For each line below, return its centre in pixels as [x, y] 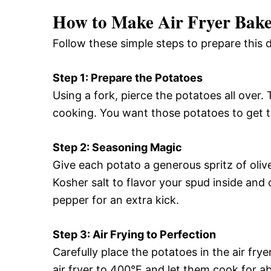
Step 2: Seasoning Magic [117, 147]
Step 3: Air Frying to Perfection [134, 234]
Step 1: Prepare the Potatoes [128, 77]
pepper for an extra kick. [116, 200]
